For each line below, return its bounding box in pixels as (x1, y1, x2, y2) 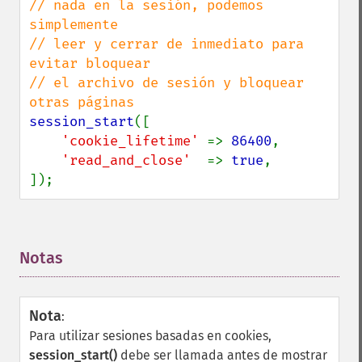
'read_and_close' (61, 152, 207, 169)
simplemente (29, 16, 118, 33)
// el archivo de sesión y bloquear (29, 74, 304, 91)
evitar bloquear (29, 55, 150, 72)
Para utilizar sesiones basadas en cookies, (29, 328, 271, 343)
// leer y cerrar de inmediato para (29, 36, 304, 53)
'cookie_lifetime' (61, 133, 207, 149)
